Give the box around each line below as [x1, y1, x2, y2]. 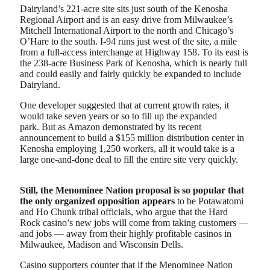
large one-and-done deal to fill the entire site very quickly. [20, 154, 248, 165]
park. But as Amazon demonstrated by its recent [20, 121, 201, 132]
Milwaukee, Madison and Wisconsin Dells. [20, 239, 183, 250]
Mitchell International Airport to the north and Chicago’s [20, 25, 233, 36]
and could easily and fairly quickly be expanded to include [20, 69, 241, 80]
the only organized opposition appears [20, 196, 175, 207]
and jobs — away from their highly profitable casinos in [20, 228, 231, 239]
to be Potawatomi [175, 196, 243, 207]
